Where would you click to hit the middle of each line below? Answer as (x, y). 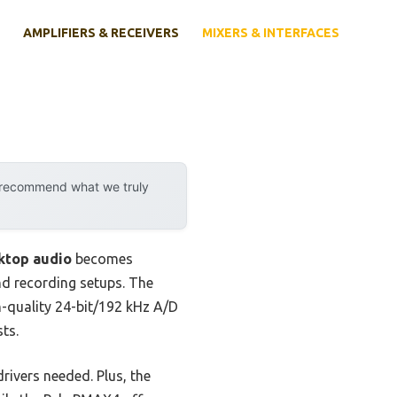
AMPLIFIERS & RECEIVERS (101, 33)
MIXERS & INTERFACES (271, 33)
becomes (102, 259)
